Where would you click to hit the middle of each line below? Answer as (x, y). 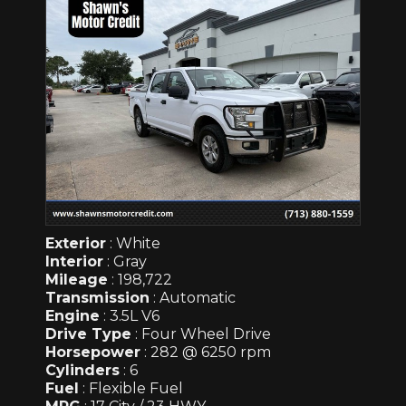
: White (133, 244)
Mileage (77, 280)
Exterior (76, 244)
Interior (74, 262)
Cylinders (82, 371)
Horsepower (93, 353)
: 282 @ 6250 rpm (206, 353)
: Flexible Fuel (131, 389)
